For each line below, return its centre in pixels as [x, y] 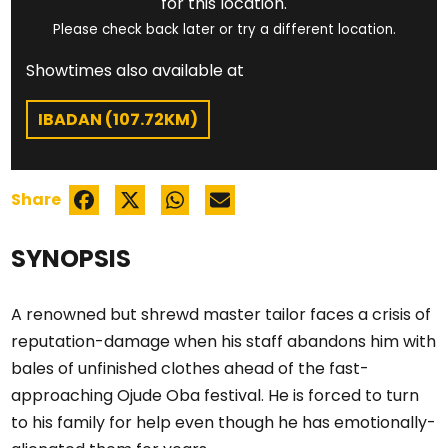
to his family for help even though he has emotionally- [224, 422]
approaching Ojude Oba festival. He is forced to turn [215, 395]
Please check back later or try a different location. [224, 29]
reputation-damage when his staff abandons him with [224, 341]
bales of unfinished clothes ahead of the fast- [190, 368]
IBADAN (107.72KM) [118, 119]
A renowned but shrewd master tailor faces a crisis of [221, 314]
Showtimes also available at [135, 70]
